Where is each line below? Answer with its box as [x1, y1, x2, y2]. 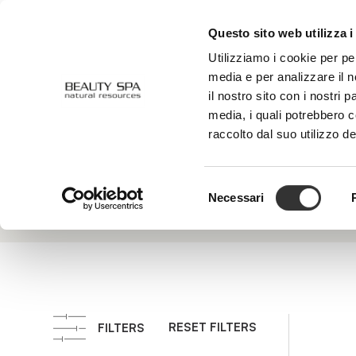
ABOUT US [156, 37, 208, 49]
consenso [207, 219, 259, 233]
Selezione [207, 180, 260, 195]
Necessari [208, 190, 265, 204]
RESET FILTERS [168, 319, 257, 335]
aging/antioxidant [63, 147, 281, 181]
